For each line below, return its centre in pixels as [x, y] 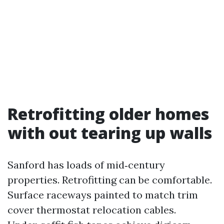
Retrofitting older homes [108, 114]
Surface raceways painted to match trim [103, 195]
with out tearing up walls [110, 133]
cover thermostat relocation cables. [92, 210]
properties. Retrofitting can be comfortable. [110, 180]
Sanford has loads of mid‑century [86, 165]
